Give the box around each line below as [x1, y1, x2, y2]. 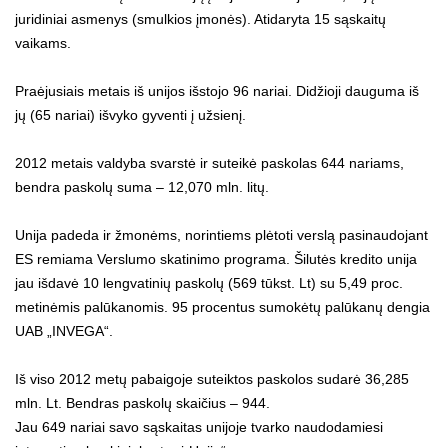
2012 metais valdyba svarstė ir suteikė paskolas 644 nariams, [15, 154, 404, 171]
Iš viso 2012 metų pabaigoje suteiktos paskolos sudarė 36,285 [15, 370, 409, 387]
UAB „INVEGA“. [15, 322, 113, 339]
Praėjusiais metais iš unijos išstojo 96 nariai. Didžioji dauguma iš [15, 82, 419, 99]
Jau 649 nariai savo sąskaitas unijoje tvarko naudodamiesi [15, 418, 383, 435]
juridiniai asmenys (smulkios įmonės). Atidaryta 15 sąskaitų [15, 10, 386, 27]
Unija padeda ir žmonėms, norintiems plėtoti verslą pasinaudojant [15, 226, 428, 243]
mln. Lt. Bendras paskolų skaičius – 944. [15, 394, 270, 411]
